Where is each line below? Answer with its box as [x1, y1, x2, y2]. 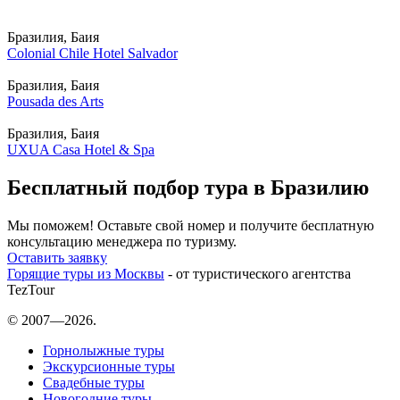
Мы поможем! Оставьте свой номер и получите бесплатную [7, 218, 374, 234]
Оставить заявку [7, 250, 107, 266]
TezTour [7, 282, 54, 298]
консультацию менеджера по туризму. [7, 234, 237, 250]
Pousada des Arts [7, 94, 104, 110]
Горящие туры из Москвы [7, 266, 164, 282]
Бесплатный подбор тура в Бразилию [7, 176, 369, 200]
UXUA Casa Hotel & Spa [7, 142, 154, 158]
